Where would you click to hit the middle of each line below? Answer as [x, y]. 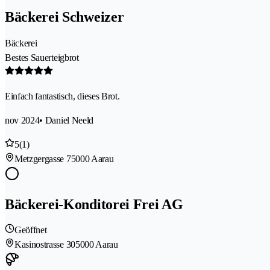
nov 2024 [22, 120]
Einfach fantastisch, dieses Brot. [62, 96]
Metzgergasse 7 [43, 159]
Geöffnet [31, 230]
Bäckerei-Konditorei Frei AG [94, 204]
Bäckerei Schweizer [64, 17]
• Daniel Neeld [66, 120]
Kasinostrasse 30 [45, 245]
